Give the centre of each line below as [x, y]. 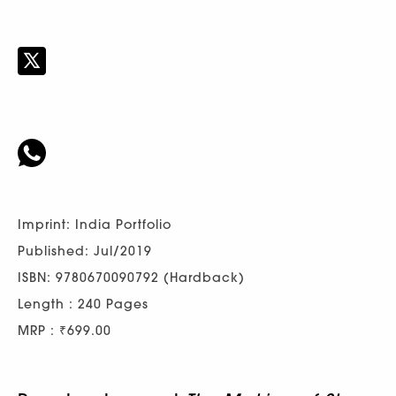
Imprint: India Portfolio [95, 224]
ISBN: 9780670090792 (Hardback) [131, 277]
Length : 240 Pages [83, 304]
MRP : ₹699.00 [65, 330]
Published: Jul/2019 [85, 251]
